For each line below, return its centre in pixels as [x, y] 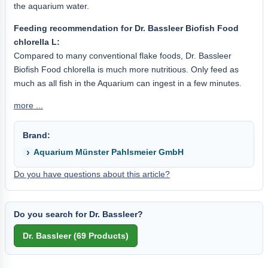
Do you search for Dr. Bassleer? [78, 214]
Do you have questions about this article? [92, 174]
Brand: [36, 135]
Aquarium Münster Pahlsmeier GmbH [109, 152]
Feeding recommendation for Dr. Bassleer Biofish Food [126, 28]
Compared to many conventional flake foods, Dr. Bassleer [123, 55]
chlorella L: [37, 42]
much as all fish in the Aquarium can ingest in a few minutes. [128, 83]
